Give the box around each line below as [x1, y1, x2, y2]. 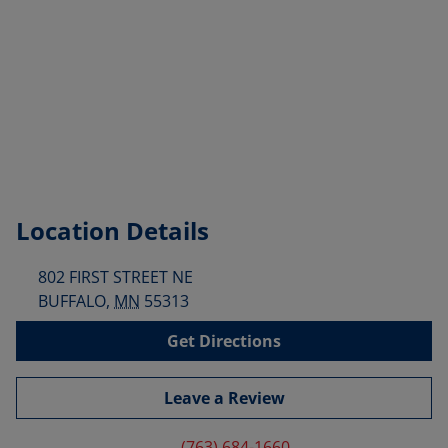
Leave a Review [163, 387, 285, 409]
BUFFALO [38, 290, 106, 312]
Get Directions [167, 330, 281, 352]
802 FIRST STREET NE [38, 266, 193, 288]
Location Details [16, 214, 209, 247]
